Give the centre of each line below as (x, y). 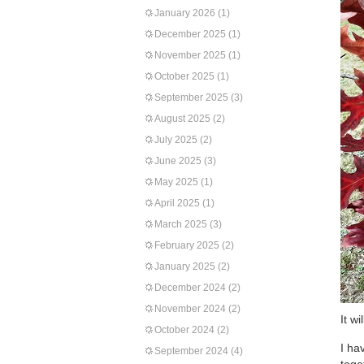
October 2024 (184, 330)
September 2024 (191, 351)
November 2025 (190, 55)
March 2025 (181, 224)
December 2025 (190, 34)
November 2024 (190, 309)
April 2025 (177, 203)
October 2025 (184, 76)
